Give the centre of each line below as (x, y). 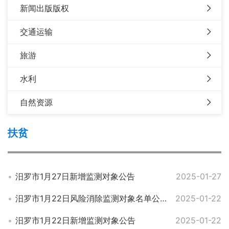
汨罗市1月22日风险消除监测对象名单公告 (163, 198)
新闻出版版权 (44, 8)
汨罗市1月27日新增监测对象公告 (75, 176)
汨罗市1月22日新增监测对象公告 (75, 220)
